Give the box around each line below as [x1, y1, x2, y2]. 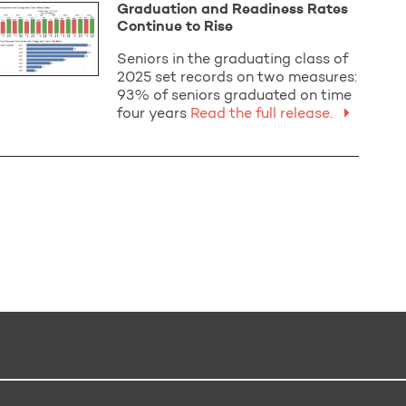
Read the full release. [187, 107, 337, 121]
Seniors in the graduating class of [117, 53, 349, 67]
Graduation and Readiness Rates [117, 3, 349, 17]
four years [117, 107, 188, 121]
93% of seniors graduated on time [117, 89, 353, 103]
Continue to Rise [117, 20, 234, 34]
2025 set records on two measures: [117, 71, 358, 85]
